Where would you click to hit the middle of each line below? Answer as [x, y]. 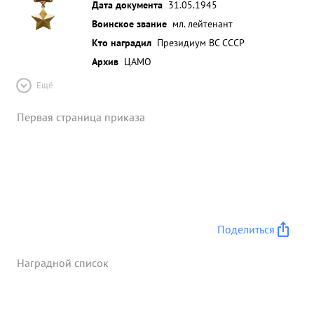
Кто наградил [122, 42]
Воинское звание [129, 23]
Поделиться [246, 229]
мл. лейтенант [203, 23]
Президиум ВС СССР [201, 42]
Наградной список [63, 263]
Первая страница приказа [81, 117]
